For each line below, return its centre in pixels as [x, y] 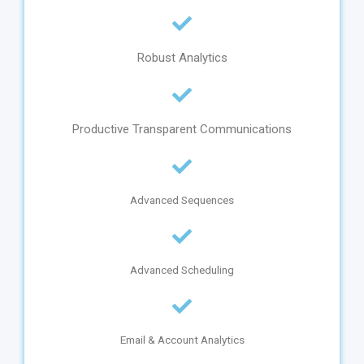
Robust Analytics [182, 58]
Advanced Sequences [182, 200]
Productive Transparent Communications [182, 130]
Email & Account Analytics [182, 340]
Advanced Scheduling [182, 270]
